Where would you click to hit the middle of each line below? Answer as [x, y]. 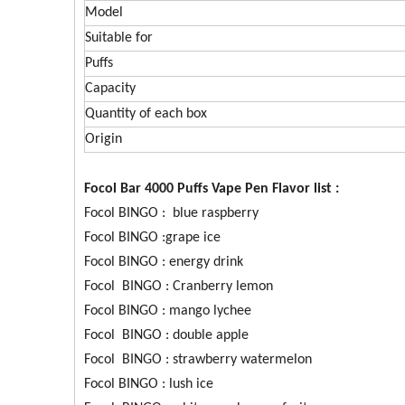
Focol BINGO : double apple [166, 335]
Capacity [110, 89]
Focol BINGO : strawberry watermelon [198, 360]
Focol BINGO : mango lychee [168, 311]
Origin [104, 139]
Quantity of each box [146, 114]
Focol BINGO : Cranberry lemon [179, 287]
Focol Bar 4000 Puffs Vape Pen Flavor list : [212, 189]
